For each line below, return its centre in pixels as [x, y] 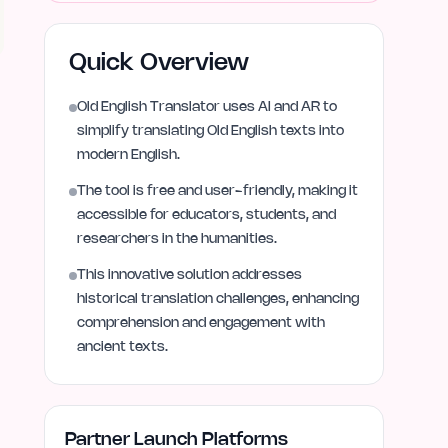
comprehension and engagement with [201, 323]
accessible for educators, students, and [206, 215]
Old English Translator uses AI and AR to [207, 107]
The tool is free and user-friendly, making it [217, 191]
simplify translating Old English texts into [210, 131]
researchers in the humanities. [177, 239]
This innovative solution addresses [189, 275]
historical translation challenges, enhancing [218, 299]
